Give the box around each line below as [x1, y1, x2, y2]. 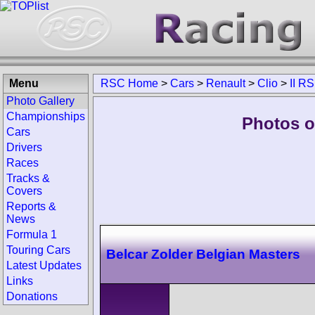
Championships [6, 110, 85, 122]
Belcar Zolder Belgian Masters [106, 246, 300, 262]
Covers [6, 185, 42, 197]
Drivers [6, 141, 42, 153]
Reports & [6, 200, 56, 212]
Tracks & [6, 172, 50, 184]
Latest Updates [6, 259, 82, 271]
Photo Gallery [6, 95, 75, 107]
